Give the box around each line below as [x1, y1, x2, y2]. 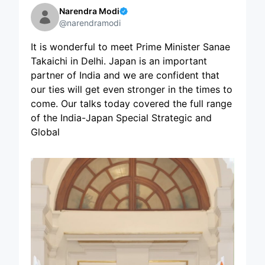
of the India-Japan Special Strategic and [31, 111, 212, 124]
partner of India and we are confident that [31, 69, 219, 81]
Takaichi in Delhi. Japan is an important [31, 54, 207, 67]
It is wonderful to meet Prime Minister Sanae [31, 40, 230, 53]
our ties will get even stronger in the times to [31, 83, 232, 95]
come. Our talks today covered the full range [31, 97, 232, 109]
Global [31, 125, 60, 138]
